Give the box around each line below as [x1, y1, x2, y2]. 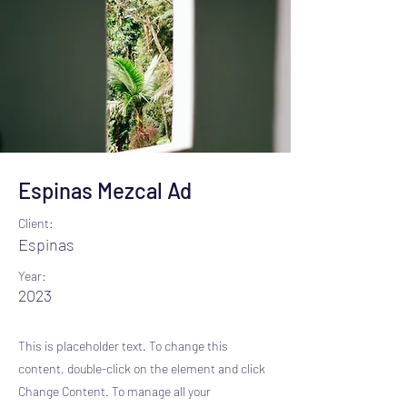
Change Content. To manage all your [18, 383, 211, 399]
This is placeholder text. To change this [18, 338, 228, 353]
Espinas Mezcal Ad [18, 177, 192, 203]
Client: [18, 215, 54, 231]
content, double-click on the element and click [18, 361, 265, 376]
